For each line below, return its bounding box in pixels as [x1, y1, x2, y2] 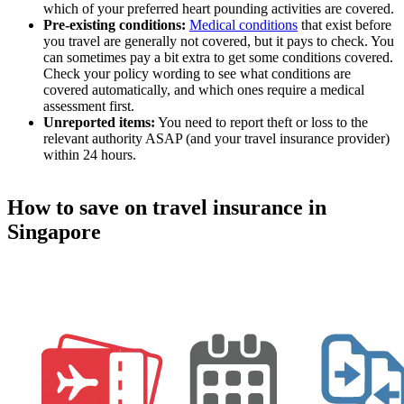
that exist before [298, 16, 391, 32]
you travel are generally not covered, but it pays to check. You [43, 32, 394, 49]
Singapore [7, 219, 101, 243]
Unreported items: [43, 114, 155, 130]
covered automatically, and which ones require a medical [43, 81, 364, 97]
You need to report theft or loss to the [155, 114, 368, 130]
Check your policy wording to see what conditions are [43, 65, 351, 81]
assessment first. [43, 97, 134, 114]
